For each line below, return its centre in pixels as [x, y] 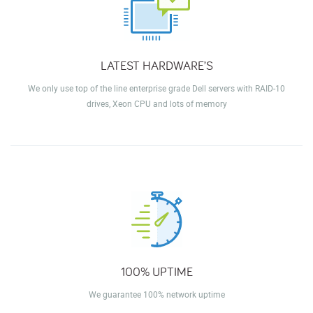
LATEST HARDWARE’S [156, 65]
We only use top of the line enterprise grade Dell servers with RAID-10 [156, 88]
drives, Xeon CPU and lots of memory [156, 103]
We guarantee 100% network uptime [156, 294]
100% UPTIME [156, 271]
